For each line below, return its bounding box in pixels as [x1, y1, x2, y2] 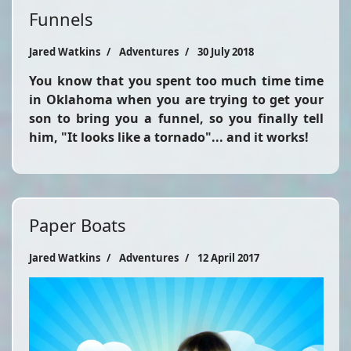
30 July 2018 [197, 44, 254, 59]
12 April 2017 [197, 250, 259, 265]
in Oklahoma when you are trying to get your [29, 90, 324, 108]
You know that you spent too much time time [29, 71, 324, 89]
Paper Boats [29, 212, 126, 237]
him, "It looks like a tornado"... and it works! [29, 128, 309, 146]
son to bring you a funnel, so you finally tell [29, 109, 324, 127]
